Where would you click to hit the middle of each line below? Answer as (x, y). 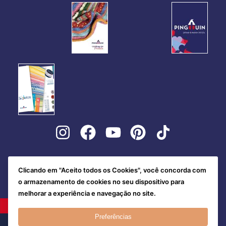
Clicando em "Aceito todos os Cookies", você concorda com (112, 170)
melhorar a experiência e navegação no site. (87, 193)
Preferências (113, 216)
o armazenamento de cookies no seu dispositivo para (101, 182)
